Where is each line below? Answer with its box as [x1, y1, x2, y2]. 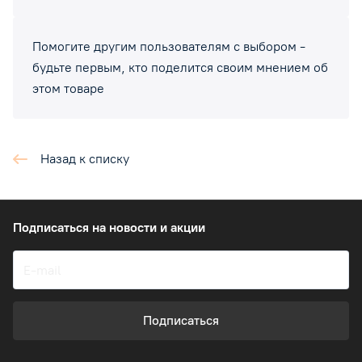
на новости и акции [92, 220, 205, 235]
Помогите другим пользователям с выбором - [32, 38, 305, 54]
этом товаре [32, 80, 104, 96]
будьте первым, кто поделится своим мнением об [32, 59, 328, 75]
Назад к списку [40, 150, 129, 166]
